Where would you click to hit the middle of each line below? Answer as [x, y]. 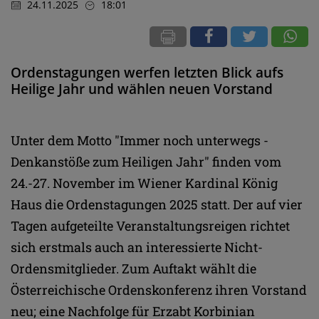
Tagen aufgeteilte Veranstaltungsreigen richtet [150, 225]
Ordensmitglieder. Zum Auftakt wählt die [134, 268]
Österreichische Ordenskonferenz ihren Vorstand [159, 289]
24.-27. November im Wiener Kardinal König [144, 183]
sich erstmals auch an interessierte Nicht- [137, 247]
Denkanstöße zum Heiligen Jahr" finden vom [146, 161]
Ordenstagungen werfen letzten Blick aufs [147, 72]
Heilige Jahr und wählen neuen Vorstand [142, 89]
